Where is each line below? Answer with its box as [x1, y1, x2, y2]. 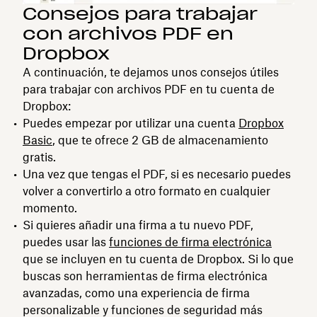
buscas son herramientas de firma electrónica [23, 268, 267, 283]
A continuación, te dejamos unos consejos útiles [23, 64, 279, 79]
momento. [23, 200, 77, 215]
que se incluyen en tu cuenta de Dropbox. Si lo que [23, 251, 294, 266]
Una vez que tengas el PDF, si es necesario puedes [23, 166, 291, 181]
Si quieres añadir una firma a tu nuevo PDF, [23, 217, 253, 232]
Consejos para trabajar [23, 2, 258, 25]
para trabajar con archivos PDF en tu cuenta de [23, 81, 275, 96]
